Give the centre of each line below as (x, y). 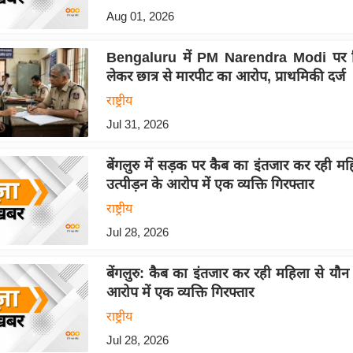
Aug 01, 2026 (140, 16)
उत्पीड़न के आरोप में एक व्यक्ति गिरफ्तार (210, 184)
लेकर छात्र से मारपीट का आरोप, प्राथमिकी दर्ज (225, 76)
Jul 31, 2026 (137, 124)
